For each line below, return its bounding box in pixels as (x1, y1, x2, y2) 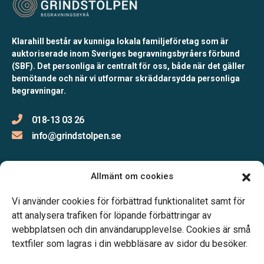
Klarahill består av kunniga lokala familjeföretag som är (12, 36, 229, 46)
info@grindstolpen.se (31, 130, 121, 141)
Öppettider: (12, 187, 62, 199)
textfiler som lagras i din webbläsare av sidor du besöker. (12, 238, 250, 249)
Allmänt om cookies (91, 171, 173, 181)
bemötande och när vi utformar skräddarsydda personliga (12, 73, 240, 83)
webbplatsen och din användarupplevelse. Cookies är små (12, 224, 250, 235)
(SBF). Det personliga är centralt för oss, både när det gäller (12, 61, 245, 71)
